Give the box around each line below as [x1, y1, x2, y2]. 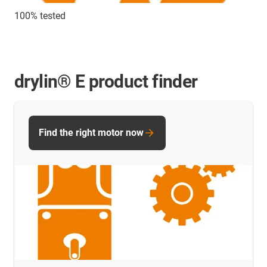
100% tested [14, 10, 66, 21]
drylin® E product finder [14, 70, 198, 92]
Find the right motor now [39, 126, 144, 138]
